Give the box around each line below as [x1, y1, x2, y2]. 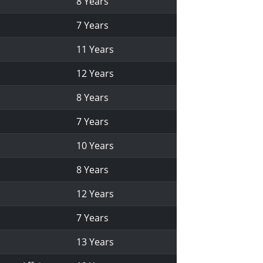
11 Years [76, 43, 114, 56]
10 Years [76, 139, 114, 152]
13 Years [76, 235, 114, 248]
